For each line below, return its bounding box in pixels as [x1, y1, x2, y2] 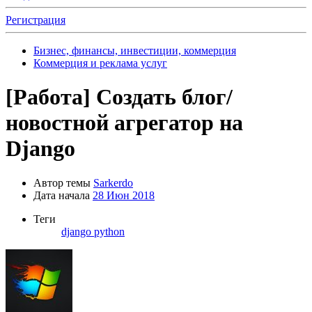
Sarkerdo [93, 176, 133, 189]
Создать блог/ [96, 84, 233, 110]
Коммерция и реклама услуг [33, 57, 167, 69]
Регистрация [6, 14, 65, 26]
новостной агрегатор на [6, 110, 243, 136]
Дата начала [33, 189, 90, 201]
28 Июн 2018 [93, 189, 155, 201]
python [94, 225, 125, 237]
